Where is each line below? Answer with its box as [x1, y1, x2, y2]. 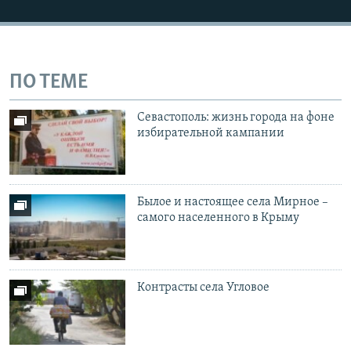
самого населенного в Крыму [137, 212, 300, 225]
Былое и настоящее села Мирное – [137, 196, 329, 209]
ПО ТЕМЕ [9, 72, 88, 94]
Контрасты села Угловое [137, 281, 270, 295]
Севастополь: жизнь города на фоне [137, 111, 335, 125]
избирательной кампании [137, 127, 285, 140]
